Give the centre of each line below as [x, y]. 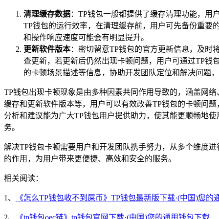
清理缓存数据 [47, 14]
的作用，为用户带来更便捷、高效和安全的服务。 [90, 158]
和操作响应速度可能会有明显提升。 [86, 37]
